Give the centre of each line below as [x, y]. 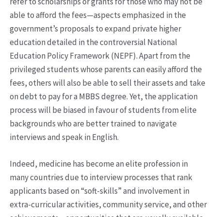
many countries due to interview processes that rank [101, 178]
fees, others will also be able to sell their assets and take [108, 83]
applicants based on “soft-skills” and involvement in [100, 191]
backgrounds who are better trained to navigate [93, 124]
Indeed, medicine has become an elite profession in [99, 164]
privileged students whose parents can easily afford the [106, 70]
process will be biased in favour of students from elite [103, 110]
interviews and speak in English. [64, 137]
